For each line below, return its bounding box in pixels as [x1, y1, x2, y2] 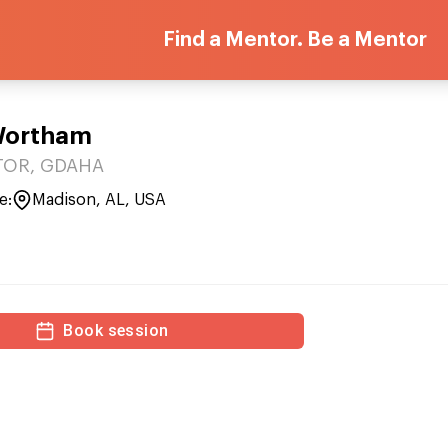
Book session [63, 321, 169, 340]
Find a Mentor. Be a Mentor [162, 30, 427, 50]
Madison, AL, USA [32, 192, 166, 208]
